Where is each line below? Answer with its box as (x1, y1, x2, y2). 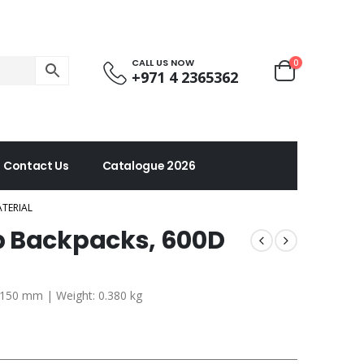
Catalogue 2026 (102, 158, 196, 174)
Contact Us (3, 158, 69, 174)
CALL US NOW (132, 56, 194, 69)
